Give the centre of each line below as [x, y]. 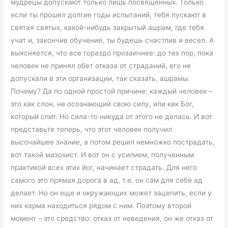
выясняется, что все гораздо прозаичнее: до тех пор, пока [112, 53]
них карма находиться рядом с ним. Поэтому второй [101, 205]
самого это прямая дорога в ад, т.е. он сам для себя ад [107, 180]
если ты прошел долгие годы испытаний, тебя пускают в [109, 15]
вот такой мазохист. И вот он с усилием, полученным [103, 154]
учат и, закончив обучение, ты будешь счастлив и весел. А [112, 40]
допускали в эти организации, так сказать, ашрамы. [101, 78]
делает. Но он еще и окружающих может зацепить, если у [111, 193]
